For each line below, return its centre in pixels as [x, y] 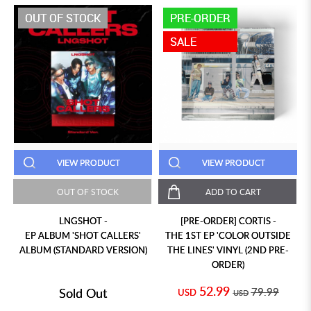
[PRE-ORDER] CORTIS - [228, 221]
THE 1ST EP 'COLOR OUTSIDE [228, 236]
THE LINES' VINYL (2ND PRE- [228, 250]
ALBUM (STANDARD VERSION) [83, 250]
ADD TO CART [233, 192]
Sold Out [83, 293]
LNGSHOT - [83, 221]
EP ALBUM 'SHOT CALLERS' [83, 236]
